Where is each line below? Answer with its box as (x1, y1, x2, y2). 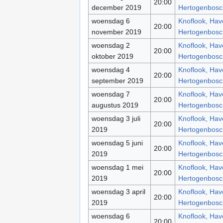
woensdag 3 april (91, 187, 145, 196)
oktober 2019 (91, 52, 133, 60)
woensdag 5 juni (91, 138, 143, 147)
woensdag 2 (91, 41, 130, 49)
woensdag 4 (91, 65, 130, 74)
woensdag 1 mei (91, 163, 143, 171)
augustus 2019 (91, 101, 138, 109)
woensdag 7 (91, 90, 130, 98)
